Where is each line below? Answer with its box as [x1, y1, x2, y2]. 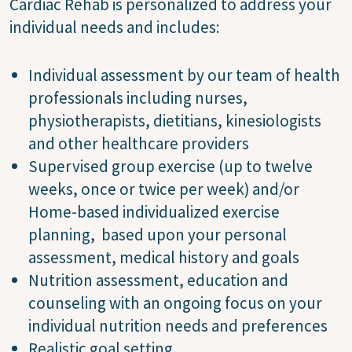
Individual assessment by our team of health [28, 64, 340, 86]
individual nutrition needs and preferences [28, 314, 328, 336]
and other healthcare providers [28, 132, 249, 154]
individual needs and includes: [9, 16, 220, 38]
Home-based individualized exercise [28, 200, 280, 222]
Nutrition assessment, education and [28, 269, 288, 291]
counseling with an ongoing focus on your [28, 291, 322, 313]
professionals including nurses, [28, 86, 247, 108]
